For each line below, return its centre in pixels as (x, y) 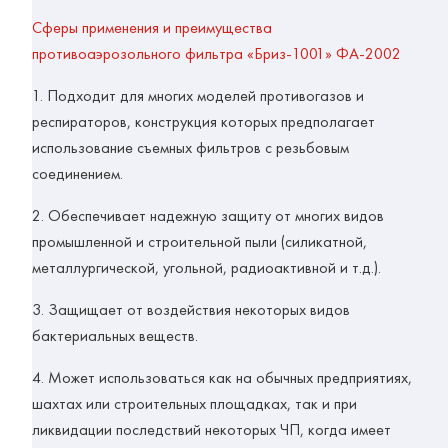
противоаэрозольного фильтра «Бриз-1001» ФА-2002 (216, 54)
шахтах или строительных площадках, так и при (194, 404)
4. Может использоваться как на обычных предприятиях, (222, 378)
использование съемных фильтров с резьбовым (190, 148)
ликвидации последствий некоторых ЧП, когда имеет (211, 430)
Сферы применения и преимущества (152, 28)
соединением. (77, 174)
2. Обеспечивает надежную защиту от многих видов (208, 216)
